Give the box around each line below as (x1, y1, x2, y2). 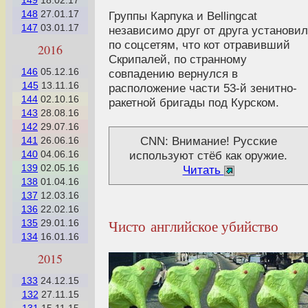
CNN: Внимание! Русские (140, 133, 277, 148)
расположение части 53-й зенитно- (109, 80, 297, 95)
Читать (182, 162, 224, 177)
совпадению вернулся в (109, 66, 238, 80)
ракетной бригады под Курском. (109, 95, 279, 109)
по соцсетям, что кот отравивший (109, 37, 290, 52)
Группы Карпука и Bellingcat (109, 8, 257, 23)
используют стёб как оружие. (129, 148, 287, 162)
